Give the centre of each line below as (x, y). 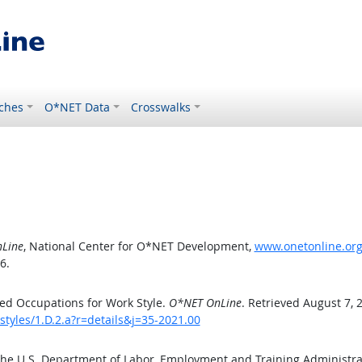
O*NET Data (78, 107)
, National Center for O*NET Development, (139, 246)
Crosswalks (161, 107)
